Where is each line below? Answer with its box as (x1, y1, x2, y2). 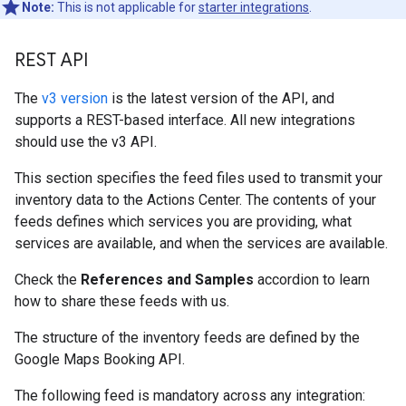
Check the (14, 271, 81, 288)
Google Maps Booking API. (14, 351, 185, 368)
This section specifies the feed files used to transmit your (14, 169, 382, 187)
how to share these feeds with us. (14, 293, 229, 310)
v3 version (42, 90, 108, 107)
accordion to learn (254, 271, 370, 288)
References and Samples (81, 271, 254, 288)
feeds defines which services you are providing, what (14, 213, 352, 230)
